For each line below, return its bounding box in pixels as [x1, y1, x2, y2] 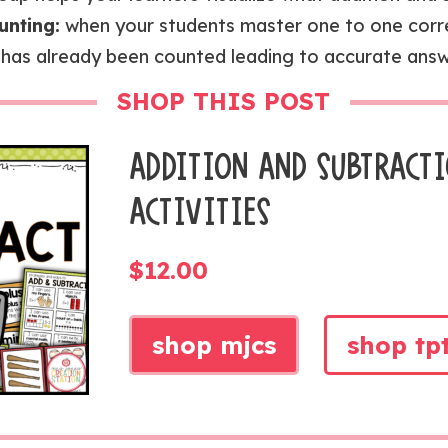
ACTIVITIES [129, 190, 272, 234]
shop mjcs [152, 330, 276, 360]
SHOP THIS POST [117, 86, 330, 116]
